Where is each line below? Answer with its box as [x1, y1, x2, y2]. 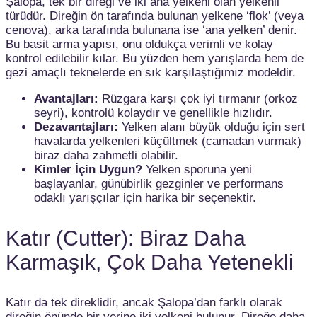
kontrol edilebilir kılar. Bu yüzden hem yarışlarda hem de [6, 51, 304, 65]
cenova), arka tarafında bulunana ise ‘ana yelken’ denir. [6, 23, 297, 37]
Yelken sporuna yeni [142, 162, 252, 176]
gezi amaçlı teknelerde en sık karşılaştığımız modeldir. [6, 65, 296, 79]
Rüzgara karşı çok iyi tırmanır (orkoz [98, 91, 298, 105]
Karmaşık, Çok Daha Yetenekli [6, 250, 294, 274]
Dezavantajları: [34, 120, 118, 134]
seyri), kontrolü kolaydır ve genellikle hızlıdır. [34, 105, 272, 120]
